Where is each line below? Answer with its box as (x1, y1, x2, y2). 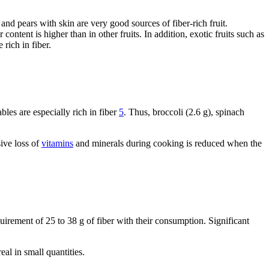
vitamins (41, 138, 73, 148)
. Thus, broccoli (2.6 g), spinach (124, 106, 244, 117)
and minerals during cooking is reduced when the (73, 138, 262, 148)
